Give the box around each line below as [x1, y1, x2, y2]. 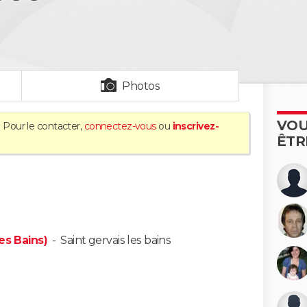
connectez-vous [84, 120, 156, 132]
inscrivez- [172, 120, 219, 132]
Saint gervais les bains [60, 234, 171, 247]
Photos [122, 79, 160, 93]
